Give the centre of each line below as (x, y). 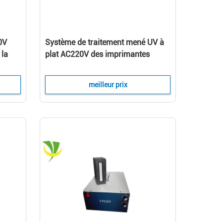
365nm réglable (73, 66)
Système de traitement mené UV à (105, 42)
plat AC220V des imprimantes (97, 54)
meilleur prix (108, 85)
